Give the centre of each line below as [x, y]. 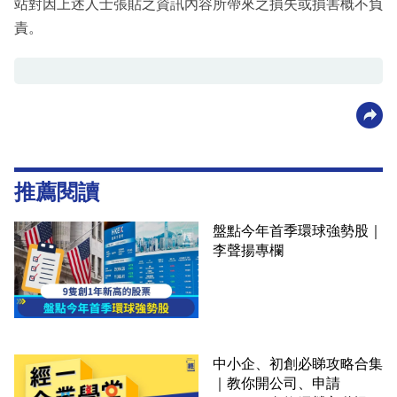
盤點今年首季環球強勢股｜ [298, 231]
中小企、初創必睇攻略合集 [298, 363]
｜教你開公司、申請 [276, 383]
